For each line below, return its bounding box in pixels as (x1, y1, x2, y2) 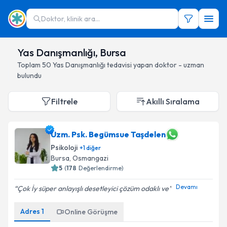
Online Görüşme (64, 207, 118, 216)
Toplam (17, 60, 42, 69)
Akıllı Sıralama (146, 96, 200, 106)
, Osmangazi (69, 154, 108, 163)
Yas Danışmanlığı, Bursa (17, 46, 126, 59)
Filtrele (51, 96, 78, 106)
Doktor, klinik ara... (41, 14, 100, 23)
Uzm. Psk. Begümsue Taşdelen (51, 129, 166, 139)
